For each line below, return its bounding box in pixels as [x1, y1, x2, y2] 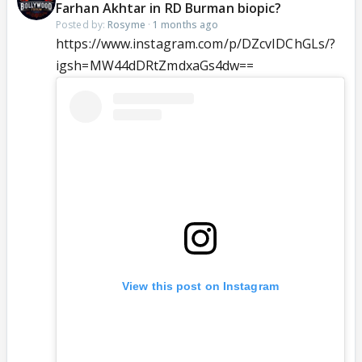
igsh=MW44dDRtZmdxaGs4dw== [56, 57, 255, 75]
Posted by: [56, 18, 108, 32]
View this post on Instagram [122, 280, 279, 293]
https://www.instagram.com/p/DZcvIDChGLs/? [56, 35, 336, 53]
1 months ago [153, 18, 219, 32]
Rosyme [107, 18, 145, 32]
